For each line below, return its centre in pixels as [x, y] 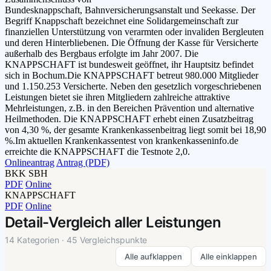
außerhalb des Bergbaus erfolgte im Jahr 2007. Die [102, 54]
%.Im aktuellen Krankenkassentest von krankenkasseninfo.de [122, 141]
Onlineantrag [30, 163]
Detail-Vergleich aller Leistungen [113, 223]
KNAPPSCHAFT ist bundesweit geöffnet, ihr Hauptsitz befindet [129, 65]
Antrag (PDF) [83, 163]
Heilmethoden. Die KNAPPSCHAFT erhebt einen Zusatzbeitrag [129, 119]
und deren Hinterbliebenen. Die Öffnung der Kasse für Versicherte [132, 43]
